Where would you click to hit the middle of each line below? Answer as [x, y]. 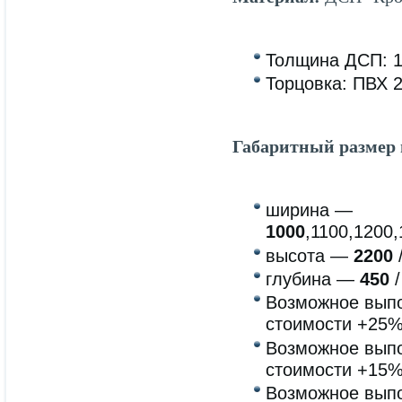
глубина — [313, 279]
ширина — [309, 210]
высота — [310, 255]
